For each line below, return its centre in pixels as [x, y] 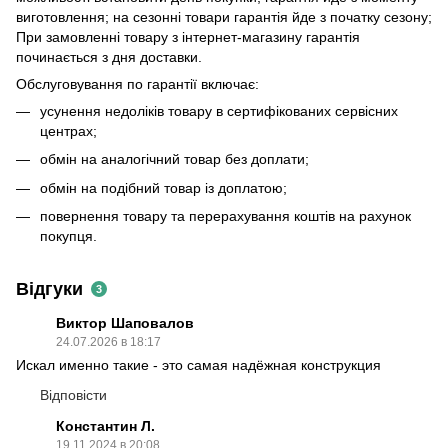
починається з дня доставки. [109, 56]
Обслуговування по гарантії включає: [137, 83]
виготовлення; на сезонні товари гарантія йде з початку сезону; [224, 16]
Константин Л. [105, 426]
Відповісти [73, 395]
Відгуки [49, 289]
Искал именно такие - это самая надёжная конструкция [198, 365]
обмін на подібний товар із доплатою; [163, 187]
